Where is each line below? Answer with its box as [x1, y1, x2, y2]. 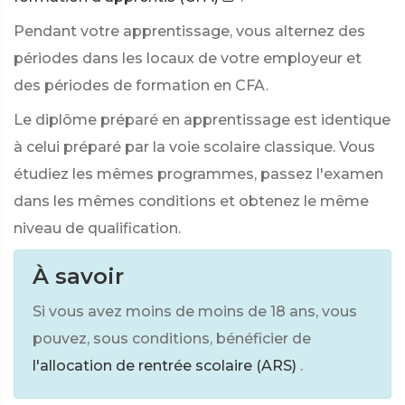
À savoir [33, 263, 124, 289]
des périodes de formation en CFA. [14, 77, 268, 94]
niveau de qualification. [14, 220, 181, 237]
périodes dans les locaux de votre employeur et [14, 50, 362, 67]
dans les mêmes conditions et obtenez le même [14, 193, 369, 210]
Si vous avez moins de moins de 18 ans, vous [33, 303, 357, 320]
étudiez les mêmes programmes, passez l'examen [14, 165, 383, 183]
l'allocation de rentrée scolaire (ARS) [33, 357, 297, 374]
